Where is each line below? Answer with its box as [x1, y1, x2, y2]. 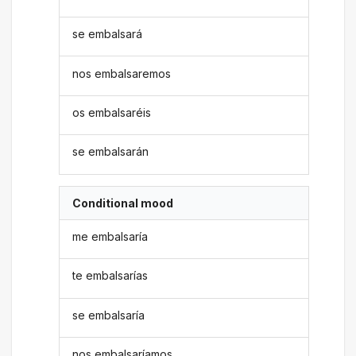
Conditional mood [72, 195, 174, 210]
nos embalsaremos [72, 66, 172, 80]
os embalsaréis [72, 105, 152, 119]
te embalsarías [72, 269, 149, 283]
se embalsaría [72, 308, 145, 322]
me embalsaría [72, 230, 149, 244]
